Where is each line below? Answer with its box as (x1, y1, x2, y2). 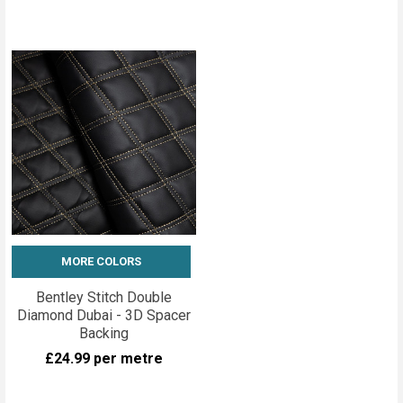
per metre (94, 349, 163, 367)
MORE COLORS (61, 254, 141, 268)
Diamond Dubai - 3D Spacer (17, 306, 191, 324)
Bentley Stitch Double (36, 288, 172, 306)
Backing (79, 324, 129, 342)
